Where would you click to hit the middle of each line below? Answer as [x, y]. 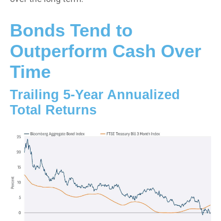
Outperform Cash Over [106, 51]
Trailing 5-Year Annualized [95, 94]
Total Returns [53, 110]
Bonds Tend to [71, 30]
